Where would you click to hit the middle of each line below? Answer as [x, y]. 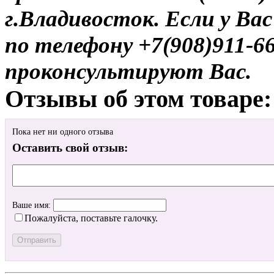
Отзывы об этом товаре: [138, 98]
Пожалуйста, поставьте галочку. [91, 218]
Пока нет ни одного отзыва [63, 132]
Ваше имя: [33, 206]
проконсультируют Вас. [128, 71]
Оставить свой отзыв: [70, 148]
